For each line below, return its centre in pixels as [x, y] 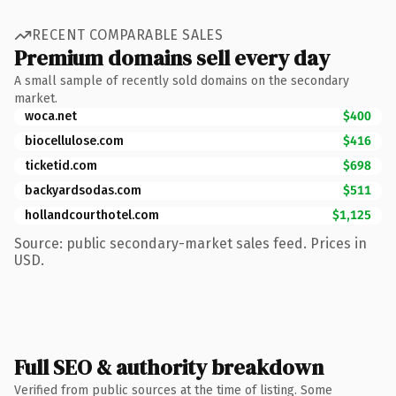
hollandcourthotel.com [92, 215]
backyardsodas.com [83, 190]
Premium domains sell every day [172, 57]
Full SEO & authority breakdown [169, 367]
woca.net [51, 116]
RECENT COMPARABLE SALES [128, 35]
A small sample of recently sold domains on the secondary [182, 80]
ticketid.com [61, 165]
